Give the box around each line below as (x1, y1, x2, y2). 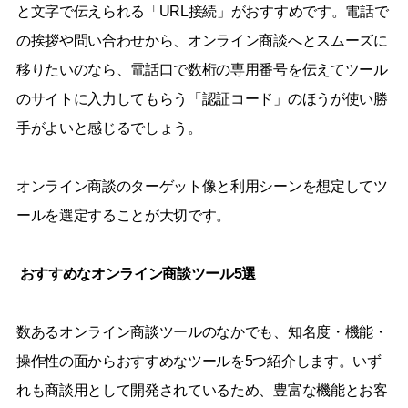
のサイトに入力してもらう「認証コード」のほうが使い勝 (15, 90, 388, 107)
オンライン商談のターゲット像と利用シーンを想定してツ (15, 178, 388, 194)
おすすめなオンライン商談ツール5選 (19, 265, 257, 281)
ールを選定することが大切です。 (15, 207, 231, 223)
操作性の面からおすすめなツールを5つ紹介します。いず (15, 352, 382, 369)
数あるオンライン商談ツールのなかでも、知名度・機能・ (15, 323, 388, 340)
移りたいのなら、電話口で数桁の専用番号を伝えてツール (15, 61, 388, 77)
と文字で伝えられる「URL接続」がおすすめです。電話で (15, 3, 389, 19)
